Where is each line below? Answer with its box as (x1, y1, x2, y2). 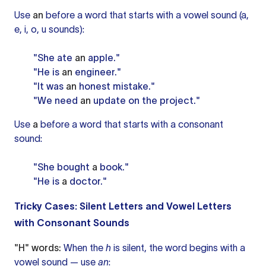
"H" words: (14, 242, 61, 253)
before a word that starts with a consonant (38, 119, 223, 129)
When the (61, 242, 106, 253)
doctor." (67, 176, 107, 186)
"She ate (33, 52, 75, 63)
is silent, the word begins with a (111, 242, 245, 253)
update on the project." (91, 95, 200, 106)
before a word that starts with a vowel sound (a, (43, 9, 249, 20)
